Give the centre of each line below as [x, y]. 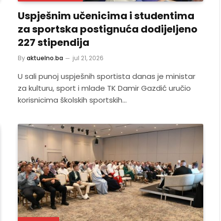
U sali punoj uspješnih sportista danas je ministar [107, 76]
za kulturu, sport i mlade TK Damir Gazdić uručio [104, 88]
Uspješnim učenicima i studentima [106, 16]
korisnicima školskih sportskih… [72, 100]
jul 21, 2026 [88, 58]
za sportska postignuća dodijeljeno [108, 29]
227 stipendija [54, 42]
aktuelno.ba [45, 58]
